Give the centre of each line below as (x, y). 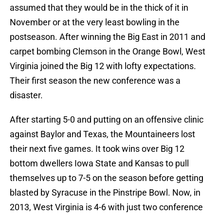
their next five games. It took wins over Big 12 (97, 149)
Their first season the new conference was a (95, 81)
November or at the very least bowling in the (95, 22)
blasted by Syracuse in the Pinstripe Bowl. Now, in (105, 193)
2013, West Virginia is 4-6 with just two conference (106, 207)
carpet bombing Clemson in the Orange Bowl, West (108, 52)
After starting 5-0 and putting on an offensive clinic (107, 120)
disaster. (26, 95)
